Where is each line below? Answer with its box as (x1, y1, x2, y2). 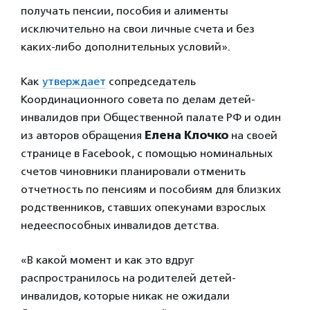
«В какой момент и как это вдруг (21, 253, 194, 266)
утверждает (42, 75, 106, 88)
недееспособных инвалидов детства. (21, 219, 219, 232)
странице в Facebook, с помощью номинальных (21, 147, 273, 160)
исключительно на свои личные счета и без (21, 22, 255, 35)
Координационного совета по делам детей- (21, 93, 255, 106)
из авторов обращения (21, 129, 145, 142)
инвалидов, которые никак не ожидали (21, 289, 230, 302)
